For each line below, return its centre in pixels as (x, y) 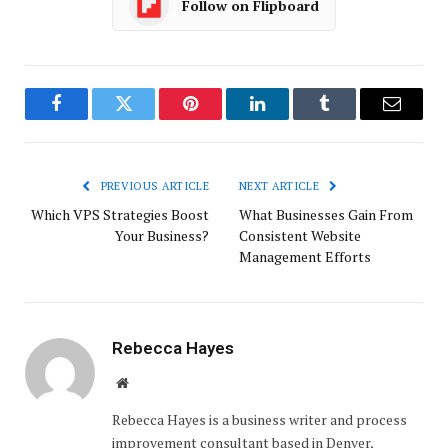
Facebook (90, 118)
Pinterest (220, 118)
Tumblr (349, 118)
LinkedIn (289, 118)
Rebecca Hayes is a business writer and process (259, 419)
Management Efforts (305, 256)
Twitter (148, 118)
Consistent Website (300, 235)
